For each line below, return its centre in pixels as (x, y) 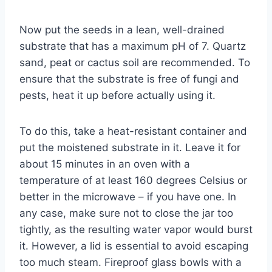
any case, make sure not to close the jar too (126, 213)
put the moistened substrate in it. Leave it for (130, 147)
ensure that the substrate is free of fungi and (129, 79)
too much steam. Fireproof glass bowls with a (131, 262)
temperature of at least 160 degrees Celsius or (133, 180)
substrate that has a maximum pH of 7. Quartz (133, 46)
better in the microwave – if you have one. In (128, 196)
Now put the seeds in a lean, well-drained (122, 29)
